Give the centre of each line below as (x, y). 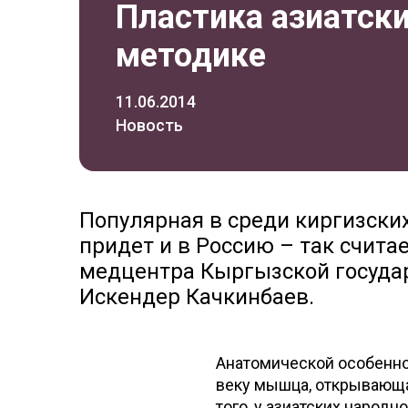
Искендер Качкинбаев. (197, 297)
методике (191, 56)
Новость (149, 125)
